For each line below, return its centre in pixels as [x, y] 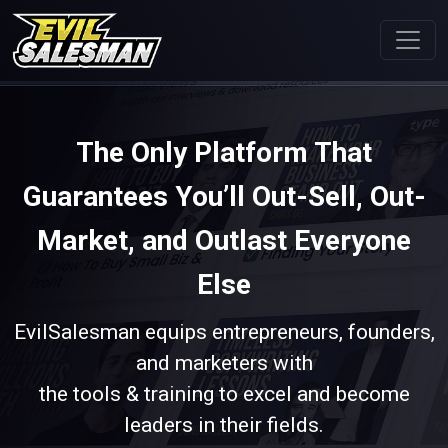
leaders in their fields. [224, 424]
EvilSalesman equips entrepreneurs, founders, [224, 331]
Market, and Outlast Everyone [224, 240]
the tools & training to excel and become [224, 393]
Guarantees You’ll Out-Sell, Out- [224, 196]
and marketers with [224, 362]
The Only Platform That [224, 152]
